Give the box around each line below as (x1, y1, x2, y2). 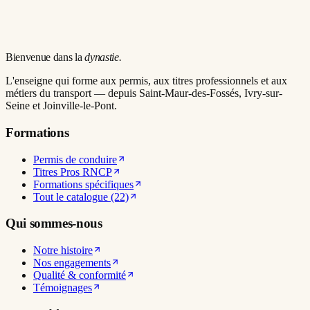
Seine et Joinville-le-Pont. (6, 100, 117, 112)
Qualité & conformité (33, 269, 126, 281)
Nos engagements (33, 257, 111, 268)
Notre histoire (33, 244, 93, 256)
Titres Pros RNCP (33, 165, 112, 178)
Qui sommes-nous (6, 216, 102, 231)
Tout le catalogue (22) (33, 190, 129, 203)
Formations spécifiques (33, 178, 134, 190)
